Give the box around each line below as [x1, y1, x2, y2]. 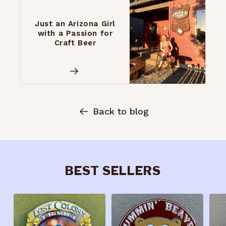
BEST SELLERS [65, 163, 161, 178]
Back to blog [92, 106, 149, 117]
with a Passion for [37, 29, 113, 38]
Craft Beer [54, 38, 96, 48]
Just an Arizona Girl [34, 19, 116, 29]
